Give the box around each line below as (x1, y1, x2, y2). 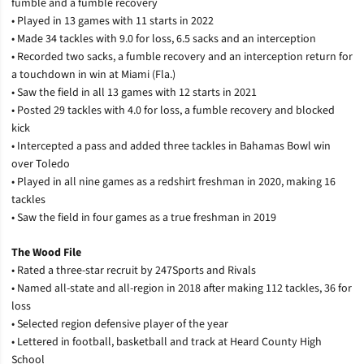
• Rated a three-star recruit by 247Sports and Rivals (11, 262, 256, 279)
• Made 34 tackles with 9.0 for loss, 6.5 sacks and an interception (11, 30, 316, 47)
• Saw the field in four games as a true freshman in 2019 (11, 209, 276, 226)
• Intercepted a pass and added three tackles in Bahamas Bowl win (11, 137, 331, 154)
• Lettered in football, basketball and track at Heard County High (11, 333, 322, 350)
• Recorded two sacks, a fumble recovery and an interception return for (11, 48, 353, 65)
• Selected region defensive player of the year (11, 315, 228, 332)
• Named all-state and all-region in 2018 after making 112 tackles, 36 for (11, 279, 352, 297)
